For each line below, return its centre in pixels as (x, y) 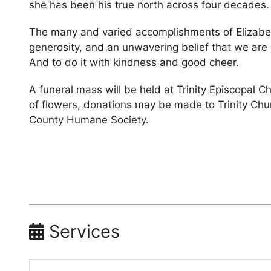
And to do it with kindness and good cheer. (134, 62)
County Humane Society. (89, 119)
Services (82, 231)
